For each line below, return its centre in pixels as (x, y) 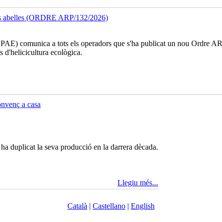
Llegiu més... (138, 183)
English (143, 206)
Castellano (109, 206)
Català (77, 206)
